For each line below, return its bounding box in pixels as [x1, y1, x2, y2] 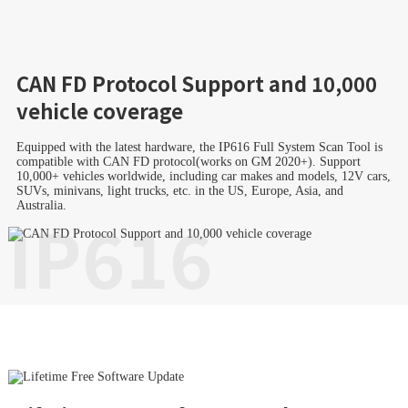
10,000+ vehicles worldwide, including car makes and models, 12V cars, [15, 169, 391, 184]
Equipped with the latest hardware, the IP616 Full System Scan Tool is [15, 140, 382, 155]
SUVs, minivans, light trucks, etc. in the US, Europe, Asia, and [15, 184, 343, 199]
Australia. [15, 199, 66, 213]
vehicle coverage [15, 96, 183, 126]
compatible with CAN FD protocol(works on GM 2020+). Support [15, 155, 361, 169]
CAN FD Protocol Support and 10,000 [15, 68, 377, 98]
